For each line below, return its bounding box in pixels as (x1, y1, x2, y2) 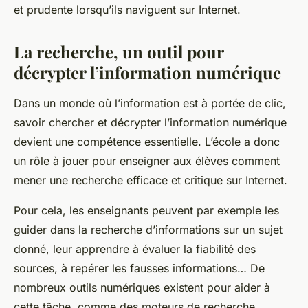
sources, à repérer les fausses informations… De (14, 261, 265, 276)
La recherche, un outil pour (14, 41, 223, 63)
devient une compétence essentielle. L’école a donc (14, 135, 280, 149)
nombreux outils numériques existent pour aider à (14, 280, 270, 295)
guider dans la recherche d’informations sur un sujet (14, 223, 283, 237)
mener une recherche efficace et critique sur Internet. (14, 173, 287, 188)
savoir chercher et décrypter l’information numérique (14, 115, 287, 130)
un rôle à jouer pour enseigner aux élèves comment (14, 154, 280, 168)
